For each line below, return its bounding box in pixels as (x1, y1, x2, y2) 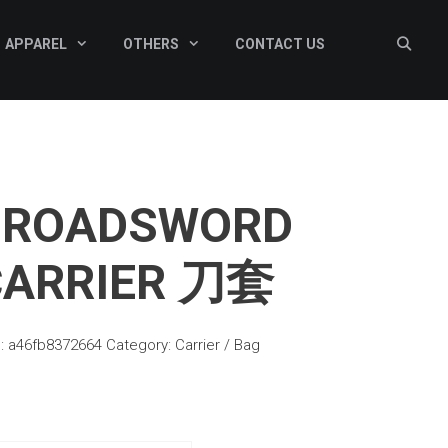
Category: (106, 335, 176, 354)
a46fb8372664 (8, 335, 103, 354)
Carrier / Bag (175, 335, 261, 354)
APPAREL (4, 35, 67, 52)
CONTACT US (235, 35, 325, 52)
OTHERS (122, 35, 179, 52)
